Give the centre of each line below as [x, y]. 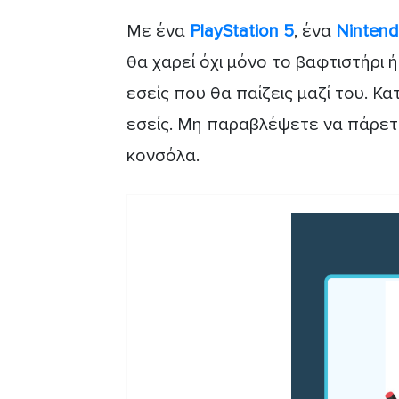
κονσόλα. [163, 155]
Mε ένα [158, 31]
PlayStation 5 [242, 31]
